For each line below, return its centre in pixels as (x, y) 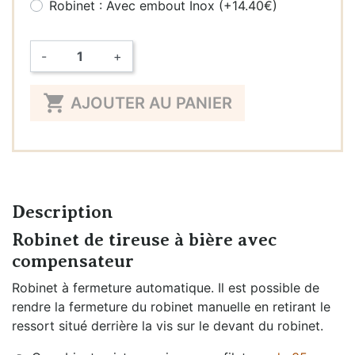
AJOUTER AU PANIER (151, 103)
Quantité (43, 96)
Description (63, 212)
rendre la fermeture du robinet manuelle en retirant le (171, 306)
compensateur (73, 261)
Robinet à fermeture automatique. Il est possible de (166, 287)
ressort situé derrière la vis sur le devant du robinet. (168, 325)
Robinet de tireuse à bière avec (144, 239)
